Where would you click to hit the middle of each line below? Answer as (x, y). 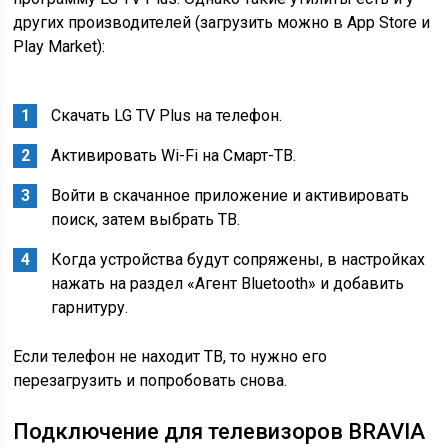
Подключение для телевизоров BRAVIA (219, 431)
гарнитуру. (90, 307)
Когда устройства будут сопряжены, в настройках (238, 259)
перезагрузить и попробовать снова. (150, 380)
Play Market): (59, 46)
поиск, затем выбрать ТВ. (146, 219)
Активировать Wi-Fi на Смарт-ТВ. (174, 155)
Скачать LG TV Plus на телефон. (167, 115)
